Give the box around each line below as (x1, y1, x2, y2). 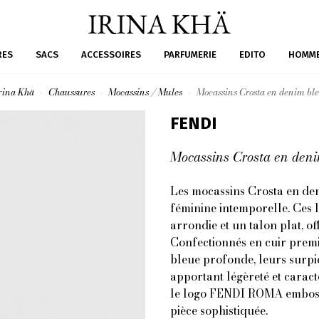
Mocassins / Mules (108, 85, 183, 99)
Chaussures (48, 85, 95, 99)
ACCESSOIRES (81, 49, 141, 61)
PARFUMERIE (164, 49, 216, 61)
